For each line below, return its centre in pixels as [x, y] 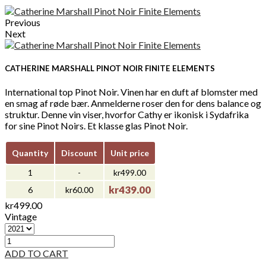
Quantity [30, 153]
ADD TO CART [37, 254]
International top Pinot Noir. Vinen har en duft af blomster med [131, 92]
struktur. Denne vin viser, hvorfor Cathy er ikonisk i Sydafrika [127, 115]
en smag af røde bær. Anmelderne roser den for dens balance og [133, 103]
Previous [23, 22]
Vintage [21, 217]
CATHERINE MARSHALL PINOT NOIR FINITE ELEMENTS [110, 69]
